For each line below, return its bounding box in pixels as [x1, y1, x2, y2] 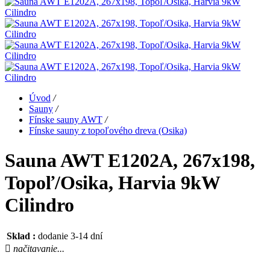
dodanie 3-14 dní [38, 231, 102, 242]
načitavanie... [13, 243, 64, 254]
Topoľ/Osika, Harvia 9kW [5, 171, 220, 193]
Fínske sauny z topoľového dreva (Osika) [29, 125, 187, 136]
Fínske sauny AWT [29, 115, 102, 125]
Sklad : [7, 231, 36, 242]
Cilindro [5, 193, 74, 216]
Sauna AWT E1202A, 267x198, [5, 149, 255, 171]
